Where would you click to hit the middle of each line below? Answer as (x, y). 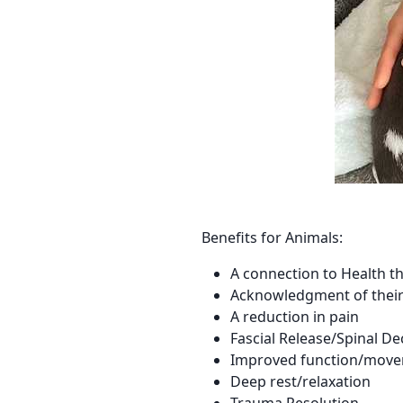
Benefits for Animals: (272, 237)
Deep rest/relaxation (300, 381)
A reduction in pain (295, 317)
